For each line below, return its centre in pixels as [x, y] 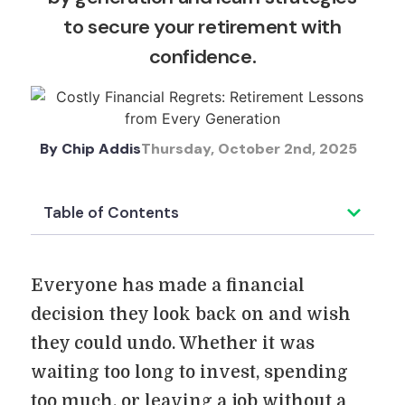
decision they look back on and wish [191, 315]
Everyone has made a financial [168, 286]
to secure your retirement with [202, 27]
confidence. [202, 57]
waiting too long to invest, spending [189, 372]
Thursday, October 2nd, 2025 [249, 149]
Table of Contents [111, 212]
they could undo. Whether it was [173, 344]
